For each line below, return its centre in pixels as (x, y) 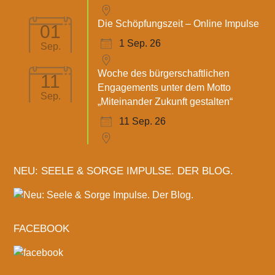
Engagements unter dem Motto (165, 87)
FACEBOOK (42, 229)
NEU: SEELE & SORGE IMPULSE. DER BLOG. (124, 171)
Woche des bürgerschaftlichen (164, 73)
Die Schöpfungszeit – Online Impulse (179, 23)
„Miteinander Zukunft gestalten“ (165, 101)
